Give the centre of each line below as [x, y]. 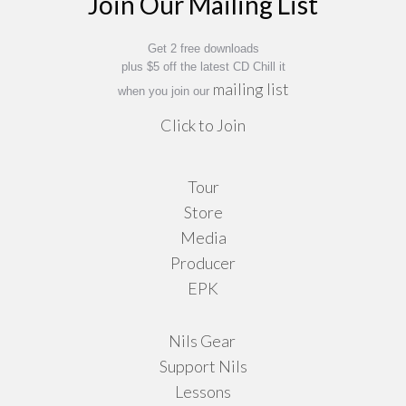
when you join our [163, 91]
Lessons [203, 391]
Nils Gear [203, 340]
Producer [203, 262]
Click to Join [203, 125]
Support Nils [203, 366]
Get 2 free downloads [203, 48]
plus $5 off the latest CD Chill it [203, 66]
